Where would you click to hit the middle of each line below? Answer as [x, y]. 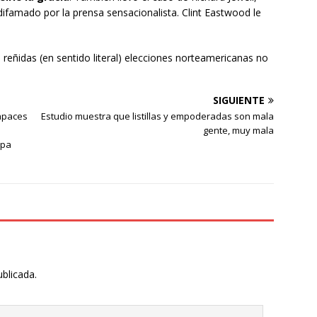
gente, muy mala [239, 131]
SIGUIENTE [239, 100]
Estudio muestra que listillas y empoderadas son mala [158, 116]
